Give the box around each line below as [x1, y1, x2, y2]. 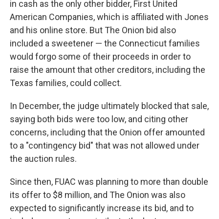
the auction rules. [10, 153, 77, 164]
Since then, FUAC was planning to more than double [10, 176, 208, 187]
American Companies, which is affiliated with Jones [10, 12, 209, 22]
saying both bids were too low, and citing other [10, 114, 188, 124]
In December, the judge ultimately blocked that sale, [10, 101, 209, 111]
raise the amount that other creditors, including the [10, 65, 205, 75]
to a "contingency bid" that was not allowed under [10, 140, 199, 151]
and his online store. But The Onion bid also [10, 25, 176, 35]
